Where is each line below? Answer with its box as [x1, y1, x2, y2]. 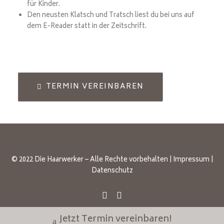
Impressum [172, 154, 209, 166]
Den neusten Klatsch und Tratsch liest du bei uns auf [27, 10, 194, 21]
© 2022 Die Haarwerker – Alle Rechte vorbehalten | [11, 154, 173, 166]
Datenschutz [91, 165, 133, 177]
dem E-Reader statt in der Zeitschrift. [27, 21, 146, 32]
